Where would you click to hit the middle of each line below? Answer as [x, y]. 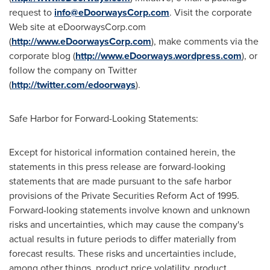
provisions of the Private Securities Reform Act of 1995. [124, 196]
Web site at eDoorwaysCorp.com [77, 27]
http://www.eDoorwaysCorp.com [81, 41]
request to [32, 12]
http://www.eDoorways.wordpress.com [159, 56]
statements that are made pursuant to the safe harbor [120, 181]
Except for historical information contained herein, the [122, 152]
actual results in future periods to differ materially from [123, 239]
